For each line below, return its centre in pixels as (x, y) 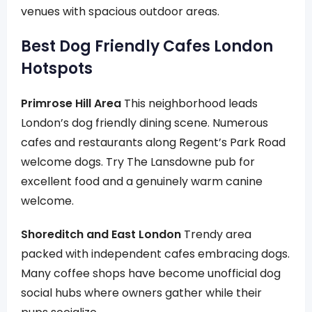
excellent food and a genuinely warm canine (142, 181)
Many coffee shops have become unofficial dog (151, 273)
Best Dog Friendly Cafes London (147, 46)
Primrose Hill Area (71, 103)
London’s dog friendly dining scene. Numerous (145, 123)
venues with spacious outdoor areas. (120, 11)
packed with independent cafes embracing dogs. (155, 254)
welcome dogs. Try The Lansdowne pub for (138, 162)
